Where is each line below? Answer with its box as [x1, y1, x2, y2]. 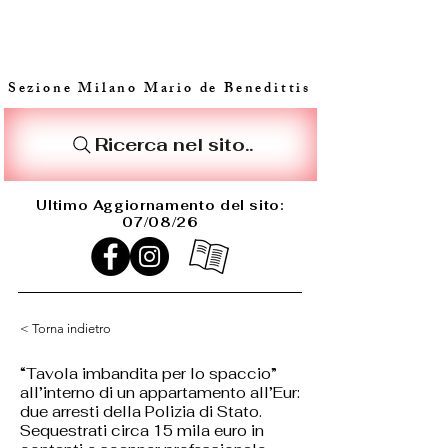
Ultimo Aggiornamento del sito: [36, 197, 284, 214]
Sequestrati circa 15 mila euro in [20, 421, 264, 440]
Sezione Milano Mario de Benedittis [7, 77, 312, 102]
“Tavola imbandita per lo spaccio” [20, 364, 277, 383]
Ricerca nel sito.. [94, 133, 253, 156]
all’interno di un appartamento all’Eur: [20, 383, 300, 402]
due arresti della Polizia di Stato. [20, 402, 262, 421]
